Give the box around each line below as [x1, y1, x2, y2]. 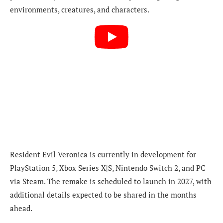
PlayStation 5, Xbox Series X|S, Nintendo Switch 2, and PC [10, 162, 206, 173]
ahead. [10, 203, 32, 213]
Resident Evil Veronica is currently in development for [10, 149, 196, 159]
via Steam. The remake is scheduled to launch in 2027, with [10, 176, 212, 186]
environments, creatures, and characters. [10, 4, 149, 15]
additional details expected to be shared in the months [10, 189, 197, 200]
